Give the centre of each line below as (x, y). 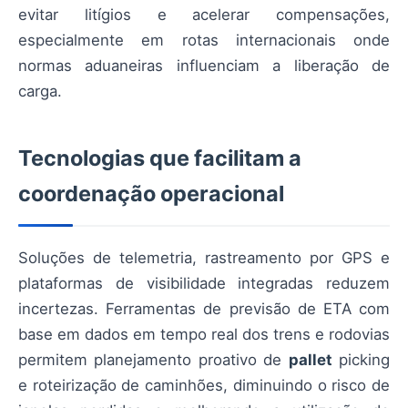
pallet (310, 359)
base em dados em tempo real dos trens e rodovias (204, 334)
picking (361, 359)
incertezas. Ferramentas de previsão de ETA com (204, 308)
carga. (40, 91)
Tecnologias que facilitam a (160, 158)
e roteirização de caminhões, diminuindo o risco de (204, 385)
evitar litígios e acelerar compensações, (204, 14)
